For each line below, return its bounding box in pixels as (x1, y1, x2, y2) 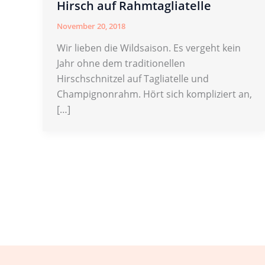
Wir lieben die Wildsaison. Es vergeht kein (57, 41, 241, 55)
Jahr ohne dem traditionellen (57, 57, 185, 70)
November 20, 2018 (57, 20, 125, 31)
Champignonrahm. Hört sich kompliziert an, (57, 88, 252, 101)
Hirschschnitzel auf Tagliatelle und (57, 72, 209, 86)
